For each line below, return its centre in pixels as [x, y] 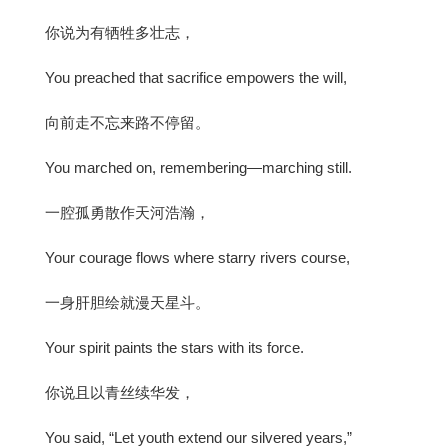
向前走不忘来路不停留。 [127, 122]
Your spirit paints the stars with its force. [174, 347]
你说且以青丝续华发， [120, 392]
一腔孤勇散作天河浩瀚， [127, 212]
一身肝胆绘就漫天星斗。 [127, 302]
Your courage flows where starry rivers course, [197, 257]
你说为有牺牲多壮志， [120, 32]
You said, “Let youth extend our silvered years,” [198, 437]
